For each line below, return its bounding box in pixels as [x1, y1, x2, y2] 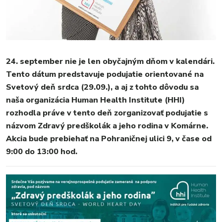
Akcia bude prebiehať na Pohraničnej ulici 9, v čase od [6, 133, 212, 144]
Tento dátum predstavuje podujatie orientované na [6, 68, 204, 80]
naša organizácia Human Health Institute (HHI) [6, 94, 185, 106]
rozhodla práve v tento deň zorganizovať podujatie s [6, 107, 208, 118]
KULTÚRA [95, 183, 127, 193]
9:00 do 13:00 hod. [6, 146, 77, 157]
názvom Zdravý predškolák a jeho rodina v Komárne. [6, 120, 208, 131]
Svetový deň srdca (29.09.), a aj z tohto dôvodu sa [6, 81, 199, 93]
